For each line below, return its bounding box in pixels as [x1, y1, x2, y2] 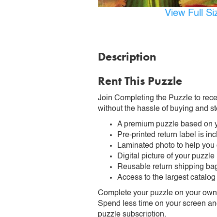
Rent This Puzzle [98, 73, 182, 88]
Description [98, 48, 156, 64]
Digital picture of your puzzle [117, 152, 215, 160]
